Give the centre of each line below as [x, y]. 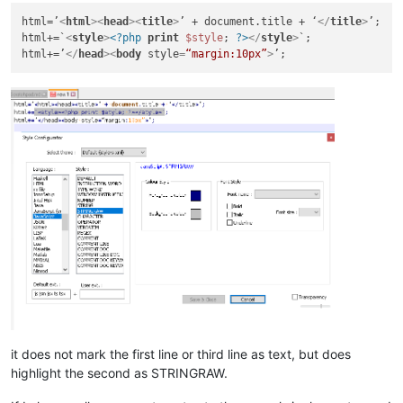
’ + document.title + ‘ [249, 21]
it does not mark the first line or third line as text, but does [181, 354]
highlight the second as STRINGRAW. [119, 372]
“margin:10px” [227, 54]
